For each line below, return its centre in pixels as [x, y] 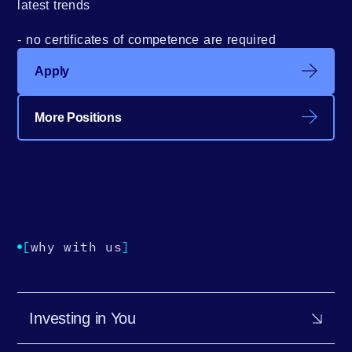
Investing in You [82, 318]
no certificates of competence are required [151, 39]
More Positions [78, 117]
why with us [76, 246]
